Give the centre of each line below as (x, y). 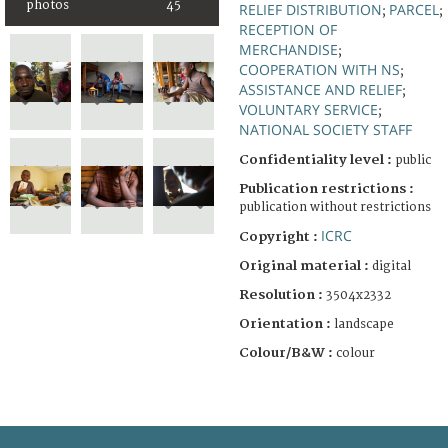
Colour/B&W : (287, 352)
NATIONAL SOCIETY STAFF (325, 129)
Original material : (305, 265)
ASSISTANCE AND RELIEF (320, 89)
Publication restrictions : (326, 188)
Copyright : (280, 236)
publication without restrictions (335, 207)
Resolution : (281, 294)
